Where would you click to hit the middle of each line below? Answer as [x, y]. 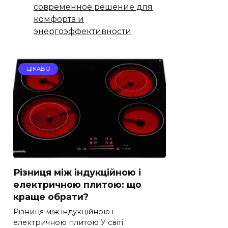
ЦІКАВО [38, 69]
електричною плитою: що [77, 184]
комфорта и [59, 19]
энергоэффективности [82, 31]
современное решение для [93, 7]
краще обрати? [51, 196]
